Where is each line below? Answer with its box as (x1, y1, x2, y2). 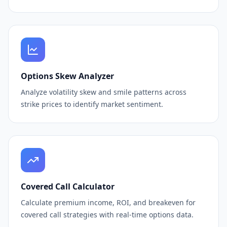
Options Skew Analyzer (21, 70, 114, 82)
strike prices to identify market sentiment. (21, 99, 163, 109)
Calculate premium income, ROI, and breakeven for (21, 198, 196, 207)
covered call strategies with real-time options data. (21, 210, 194, 219)
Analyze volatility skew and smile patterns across (21, 87, 186, 97)
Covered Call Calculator (21, 181, 115, 192)
